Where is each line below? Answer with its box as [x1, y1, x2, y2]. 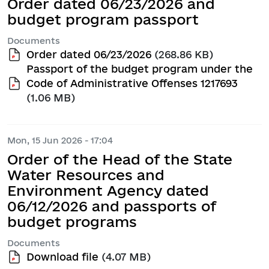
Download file [26, 251, 98, 263]
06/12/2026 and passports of [7, 198, 216, 214]
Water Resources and [7, 167, 165, 183]
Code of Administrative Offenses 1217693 [26, 77, 238, 89]
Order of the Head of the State [7, 151, 232, 168]
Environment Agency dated [7, 183, 209, 199]
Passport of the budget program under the [26, 63, 253, 75]
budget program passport [7, 11, 199, 27]
